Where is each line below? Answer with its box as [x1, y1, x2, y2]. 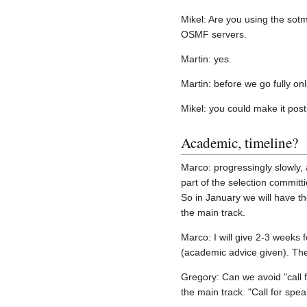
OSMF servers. [181, 29, 247, 40]
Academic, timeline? [181, 132, 298, 152]
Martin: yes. [181, 53, 232, 65]
